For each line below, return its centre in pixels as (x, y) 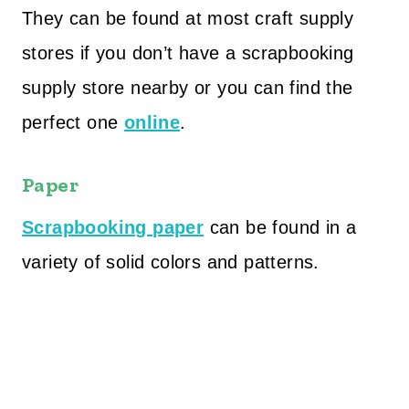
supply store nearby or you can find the (188, 88)
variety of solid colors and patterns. (171, 262)
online (152, 122)
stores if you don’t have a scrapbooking (188, 53)
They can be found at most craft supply (188, 18)
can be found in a (280, 227)
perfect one (73, 122)
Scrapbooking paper (113, 227)
